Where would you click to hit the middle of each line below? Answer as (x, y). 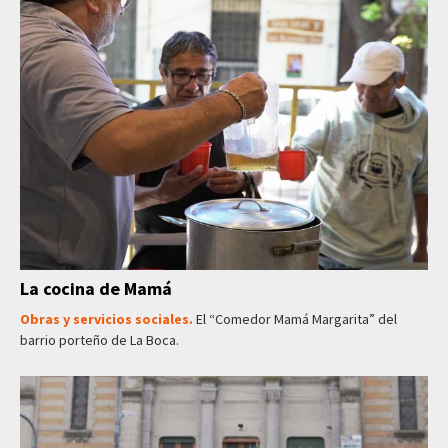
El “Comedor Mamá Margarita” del (296, 318)
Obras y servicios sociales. (108, 318)
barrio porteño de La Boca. (99, 339)
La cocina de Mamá (96, 288)
